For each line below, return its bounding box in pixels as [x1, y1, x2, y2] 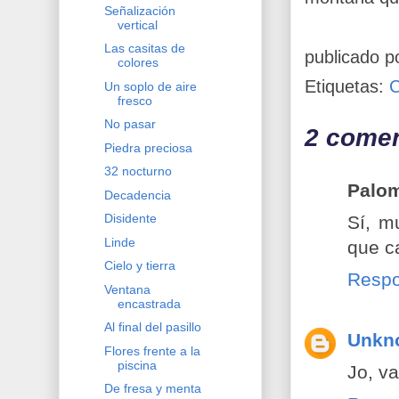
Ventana [103, 281, 151, 297]
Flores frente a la [103, 343, 200, 358]
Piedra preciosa [103, 140, 192, 155]
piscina [117, 357, 157, 372]
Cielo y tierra [103, 258, 175, 273]
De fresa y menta [103, 381, 201, 396]
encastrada [117, 296, 181, 311]
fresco [117, 93, 152, 108]
